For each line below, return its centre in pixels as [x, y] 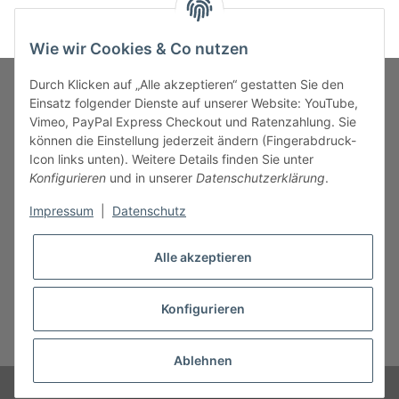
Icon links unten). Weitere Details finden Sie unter [171, 159]
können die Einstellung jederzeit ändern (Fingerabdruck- [193, 141]
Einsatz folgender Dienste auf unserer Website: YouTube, [194, 103]
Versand [235, 344]
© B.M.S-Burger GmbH [196, 388]
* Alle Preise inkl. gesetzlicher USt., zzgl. [114, 344]
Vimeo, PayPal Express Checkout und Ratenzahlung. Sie [193, 122]
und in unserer [151, 178]
